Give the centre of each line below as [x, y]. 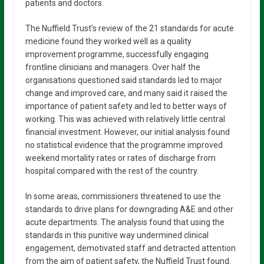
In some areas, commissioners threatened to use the [123, 196]
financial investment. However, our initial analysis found [127, 132]
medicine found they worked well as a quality [108, 41]
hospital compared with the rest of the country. [112, 171]
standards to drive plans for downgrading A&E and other [129, 209]
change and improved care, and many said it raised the [126, 93]
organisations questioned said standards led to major [123, 80]
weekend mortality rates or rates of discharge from [120, 158]
